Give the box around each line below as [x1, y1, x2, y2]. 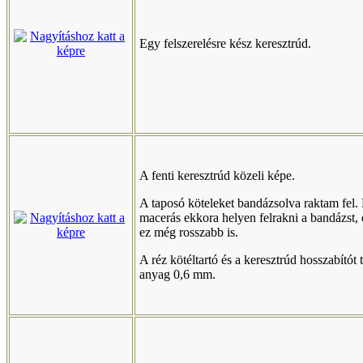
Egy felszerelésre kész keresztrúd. [139, 36, 311, 50]
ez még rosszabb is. [139, 225, 238, 239]
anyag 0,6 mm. [139, 267, 216, 281]
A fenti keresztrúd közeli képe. [139, 169, 295, 182]
